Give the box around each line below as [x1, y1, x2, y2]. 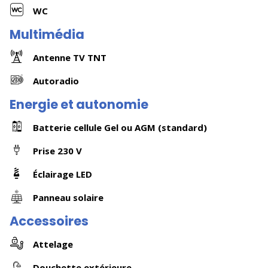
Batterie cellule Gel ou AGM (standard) [33, 121, 207, 133]
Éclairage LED [33, 167, 92, 180]
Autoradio [33, 74, 79, 87]
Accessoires [10, 212, 89, 230]
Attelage [33, 237, 73, 250]
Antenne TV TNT [33, 51, 106, 63]
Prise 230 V [33, 144, 82, 157]
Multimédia [10, 26, 84, 43]
